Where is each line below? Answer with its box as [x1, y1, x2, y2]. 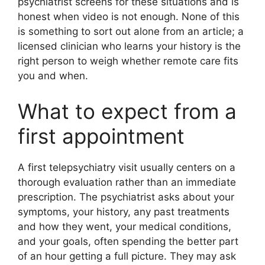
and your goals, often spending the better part [18, 235, 238, 247]
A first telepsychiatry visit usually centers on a [18, 161, 235, 173]
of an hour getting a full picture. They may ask [18, 250, 236, 262]
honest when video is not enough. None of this [18, 11, 240, 23]
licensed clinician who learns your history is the [18, 40, 241, 53]
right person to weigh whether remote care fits [18, 55, 238, 67]
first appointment [18, 123, 185, 148]
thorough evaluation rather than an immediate [18, 176, 236, 188]
